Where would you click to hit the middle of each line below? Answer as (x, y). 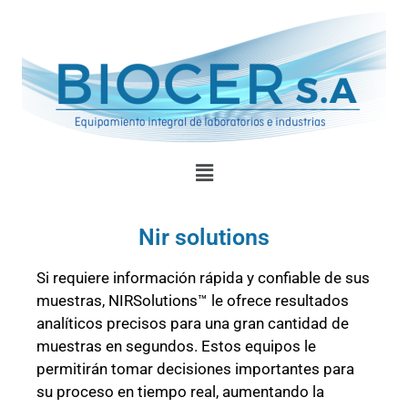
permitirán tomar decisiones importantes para (195, 369)
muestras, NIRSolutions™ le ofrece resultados (193, 301)
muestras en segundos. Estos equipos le (176, 347)
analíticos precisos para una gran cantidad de (193, 324)
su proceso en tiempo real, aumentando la (180, 392)
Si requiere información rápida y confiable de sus (203, 278)
